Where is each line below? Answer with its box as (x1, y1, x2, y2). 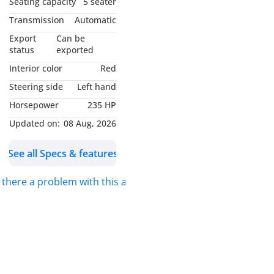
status (9, 44, 34, 56)
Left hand (77, 81, 116, 93)
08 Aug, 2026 (64, 117, 116, 130)
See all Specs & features (7, 146, 118, 160)
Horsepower (9, 99, 59, 111)
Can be (56, 32, 86, 45)
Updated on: (9, 117, 60, 130)
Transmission (9, 14, 64, 26)
